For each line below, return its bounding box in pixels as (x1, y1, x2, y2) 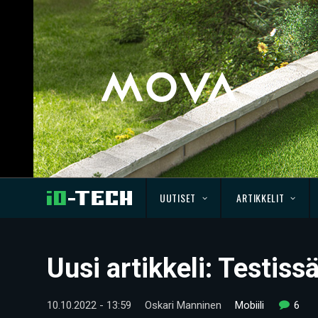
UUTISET (160, 190, 196, 205)
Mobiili (235, 299, 264, 312)
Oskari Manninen (145, 299, 221, 312)
